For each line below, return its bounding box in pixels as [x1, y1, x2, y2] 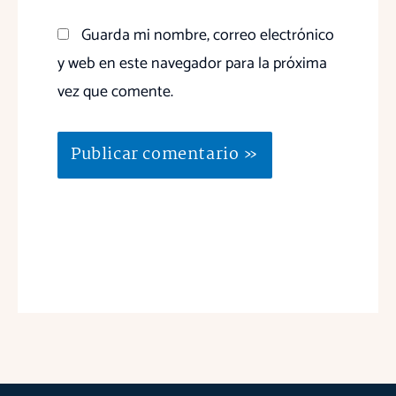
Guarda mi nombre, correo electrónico [81, 22, 334, 49]
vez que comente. [57, 79, 173, 106]
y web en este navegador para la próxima [57, 50, 327, 78]
